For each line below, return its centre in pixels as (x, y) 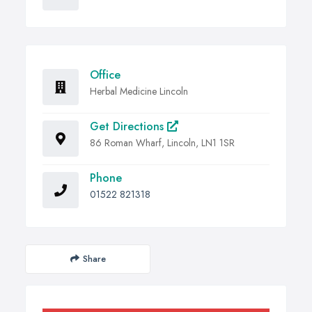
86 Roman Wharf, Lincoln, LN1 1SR (162, 142)
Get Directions (128, 126)
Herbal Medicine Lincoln (139, 91)
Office (105, 75)
